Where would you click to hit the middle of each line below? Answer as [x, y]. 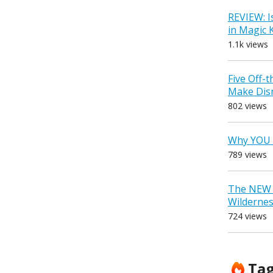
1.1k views [248, 44]
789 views [247, 155]
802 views [247, 106]
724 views [247, 216]
